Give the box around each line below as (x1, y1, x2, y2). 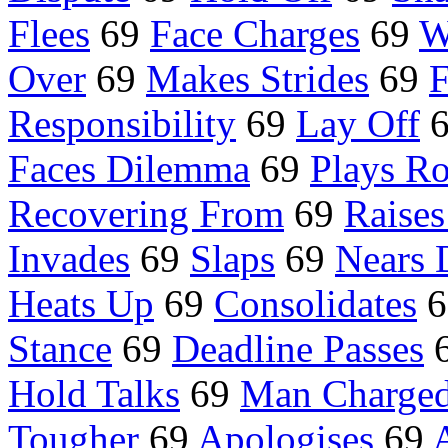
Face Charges (150, 12, 360, 56)
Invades (8, 237, 130, 281)
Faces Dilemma (8, 147, 250, 191)
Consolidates (214, 282, 417, 326)
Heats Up (8, 282, 154, 326)
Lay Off (296, 102, 420, 146)
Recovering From (8, 192, 284, 236)
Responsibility (8, 102, 236, 146)
